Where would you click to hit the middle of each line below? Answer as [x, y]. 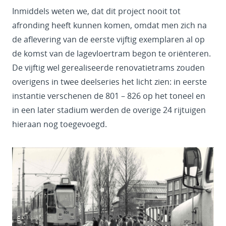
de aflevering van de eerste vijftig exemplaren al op [108, 40]
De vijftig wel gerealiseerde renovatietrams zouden [108, 68]
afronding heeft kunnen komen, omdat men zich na [109, 25]
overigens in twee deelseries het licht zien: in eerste [109, 82]
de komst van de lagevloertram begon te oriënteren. [111, 54]
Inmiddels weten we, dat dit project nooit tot [96, 11]
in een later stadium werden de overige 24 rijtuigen [109, 110]
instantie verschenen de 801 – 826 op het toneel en [109, 96]
